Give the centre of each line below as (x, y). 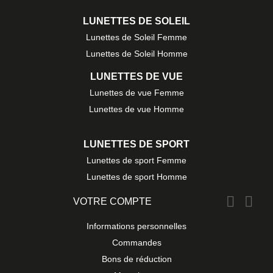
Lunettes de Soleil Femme (136, 37)
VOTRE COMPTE (112, 202)
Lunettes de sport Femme (136, 161)
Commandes (136, 243)
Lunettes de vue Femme (136, 93)
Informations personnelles (136, 226)
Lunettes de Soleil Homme (136, 54)
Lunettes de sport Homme (136, 177)
